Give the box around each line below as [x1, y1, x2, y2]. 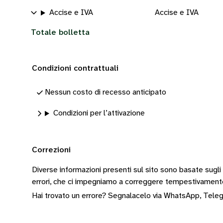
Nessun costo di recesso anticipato [45, 88, 166, 97]
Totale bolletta [31, 28, 90, 37]
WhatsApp [164, 192, 200, 200]
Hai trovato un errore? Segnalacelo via [32, 192, 164, 200]
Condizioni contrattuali [32, 64, 118, 73]
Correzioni [32, 146, 71, 154]
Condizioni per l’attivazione [53, 109, 145, 117]
